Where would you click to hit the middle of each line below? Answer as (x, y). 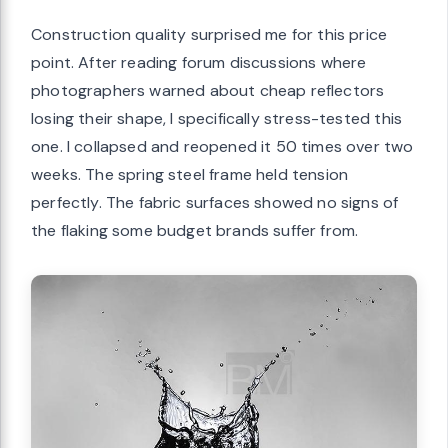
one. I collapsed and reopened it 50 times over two (222, 146)
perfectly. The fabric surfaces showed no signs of (215, 202)
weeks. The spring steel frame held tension (190, 174)
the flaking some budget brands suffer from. (195, 230)
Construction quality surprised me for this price (209, 34)
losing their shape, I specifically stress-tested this (217, 118)
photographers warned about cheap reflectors (208, 90)
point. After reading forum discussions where (199, 62)
